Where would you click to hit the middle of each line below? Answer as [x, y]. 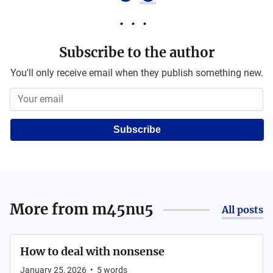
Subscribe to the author [136, 52]
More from [51, 209]
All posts [243, 210]
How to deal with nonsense [92, 251]
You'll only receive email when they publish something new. [136, 73]
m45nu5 [123, 209]
